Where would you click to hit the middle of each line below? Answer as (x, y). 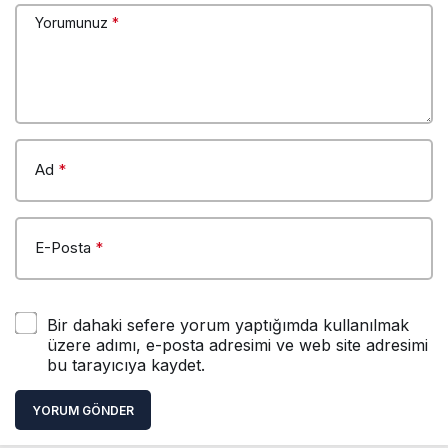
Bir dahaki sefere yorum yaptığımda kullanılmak (228, 324)
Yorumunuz (71, 22)
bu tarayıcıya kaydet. (126, 364)
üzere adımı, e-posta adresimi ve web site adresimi (237, 344)
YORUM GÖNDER (83, 410)
